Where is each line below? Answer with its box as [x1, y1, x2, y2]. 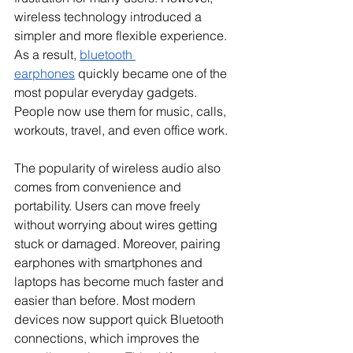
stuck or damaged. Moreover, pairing [14, 236, 224, 252]
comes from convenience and [14, 179, 184, 195]
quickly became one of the [75, 65, 230, 82]
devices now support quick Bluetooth [14, 311, 227, 328]
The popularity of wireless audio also [14, 160, 224, 176]
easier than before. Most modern [14, 292, 199, 309]
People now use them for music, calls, [14, 103, 229, 120]
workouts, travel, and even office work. [14, 122, 228, 139]
